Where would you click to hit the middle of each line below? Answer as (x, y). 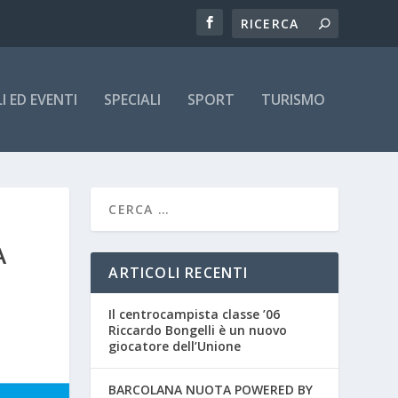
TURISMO (293, 99)
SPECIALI (132, 99)
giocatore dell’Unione (175, 346)
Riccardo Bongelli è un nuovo (198, 330)
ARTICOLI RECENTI (179, 272)
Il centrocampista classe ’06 (195, 314)
